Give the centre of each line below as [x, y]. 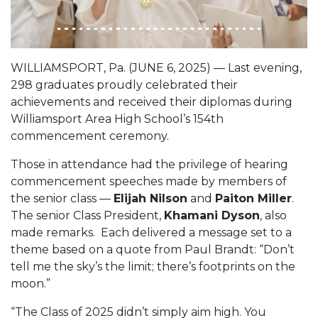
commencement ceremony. [90, 136]
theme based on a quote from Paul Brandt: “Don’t [153, 249]
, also [273, 215]
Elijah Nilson [150, 198]
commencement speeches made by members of [149, 181]
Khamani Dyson [212, 215]
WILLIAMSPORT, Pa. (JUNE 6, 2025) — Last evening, [156, 67]
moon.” [31, 283]
